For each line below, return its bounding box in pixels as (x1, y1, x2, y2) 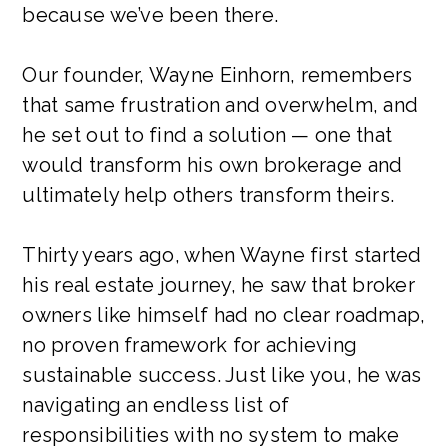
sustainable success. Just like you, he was (22, 362, 422, 387)
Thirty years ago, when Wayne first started (22, 242, 422, 267)
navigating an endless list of (22, 392, 290, 417)
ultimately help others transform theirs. (22, 182, 395, 207)
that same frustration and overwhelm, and (22, 92, 419, 117)
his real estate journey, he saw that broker (22, 272, 416, 297)
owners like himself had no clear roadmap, (22, 302, 426, 327)
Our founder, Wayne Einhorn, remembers (22, 62, 413, 87)
